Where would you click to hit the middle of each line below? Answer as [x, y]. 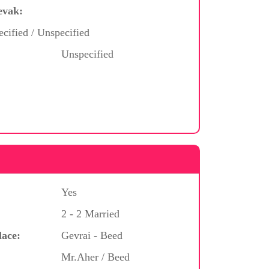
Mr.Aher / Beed [95, 257]
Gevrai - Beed [92, 235]
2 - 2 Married [90, 213]
